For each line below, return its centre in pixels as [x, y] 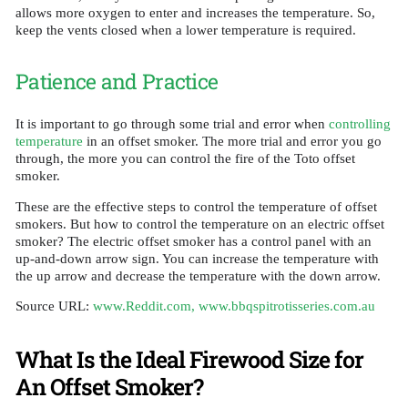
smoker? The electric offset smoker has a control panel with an [194, 241]
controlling [360, 124]
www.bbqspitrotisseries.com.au [287, 306]
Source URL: [54, 306]
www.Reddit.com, [146, 306]
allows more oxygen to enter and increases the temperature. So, [195, 13]
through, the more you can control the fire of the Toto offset [185, 159]
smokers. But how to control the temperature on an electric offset [200, 224]
